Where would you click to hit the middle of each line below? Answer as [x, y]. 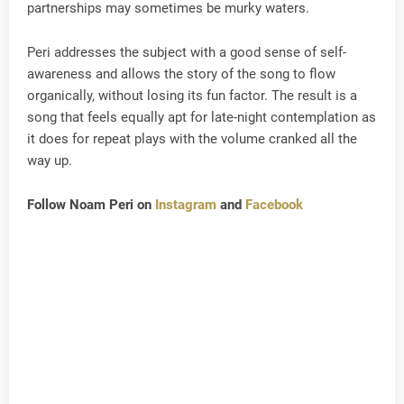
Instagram [188, 205]
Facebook [274, 205]
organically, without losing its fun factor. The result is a [192, 96]
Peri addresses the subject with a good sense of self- [187, 52]
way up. [50, 161]
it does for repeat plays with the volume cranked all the [192, 139]
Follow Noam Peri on [91, 205]
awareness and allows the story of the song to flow [181, 74]
